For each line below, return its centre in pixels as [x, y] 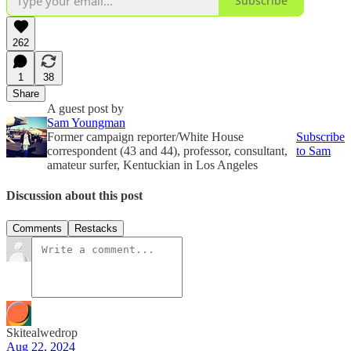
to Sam [313, 150]
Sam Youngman [86, 122]
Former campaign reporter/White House [145, 136]
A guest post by [85, 108]
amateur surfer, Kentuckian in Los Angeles [152, 165]
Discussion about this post [74, 196]
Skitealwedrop [42, 332]
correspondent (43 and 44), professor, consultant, [167, 150]
